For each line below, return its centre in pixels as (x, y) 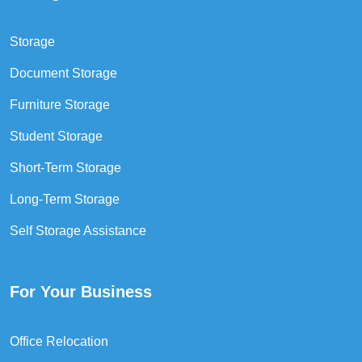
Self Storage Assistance (78, 230)
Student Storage (56, 136)
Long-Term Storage (65, 199)
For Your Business (81, 291)
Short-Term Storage (65, 167)
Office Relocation (59, 341)
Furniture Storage (60, 104)
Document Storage (63, 73)
